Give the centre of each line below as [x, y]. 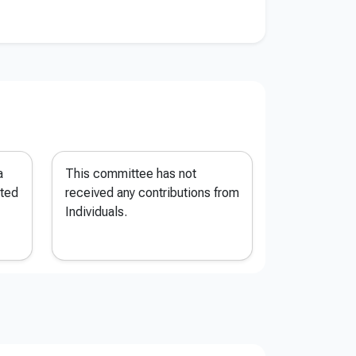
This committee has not [131, 174]
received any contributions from [152, 193]
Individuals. [96, 212]
